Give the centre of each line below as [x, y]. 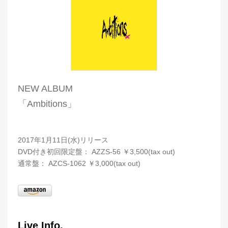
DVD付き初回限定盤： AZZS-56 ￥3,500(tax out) [96, 152]
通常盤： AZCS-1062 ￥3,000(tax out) [79, 163]
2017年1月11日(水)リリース [67, 140]
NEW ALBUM [45, 89]
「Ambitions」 [47, 104]
